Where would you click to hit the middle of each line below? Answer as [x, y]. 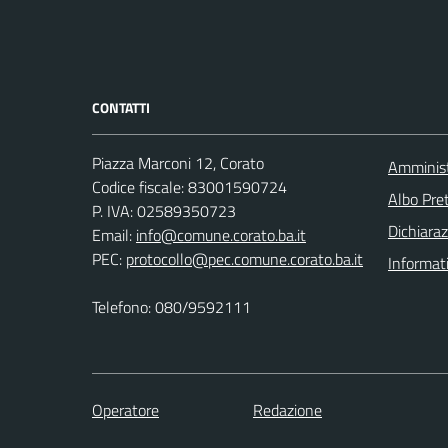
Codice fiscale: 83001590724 [191, 187]
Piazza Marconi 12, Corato [180, 163]
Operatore [125, 410]
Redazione [287, 410]
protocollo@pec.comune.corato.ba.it [244, 259]
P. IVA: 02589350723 [166, 211]
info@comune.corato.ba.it [221, 235]
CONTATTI [121, 108]
